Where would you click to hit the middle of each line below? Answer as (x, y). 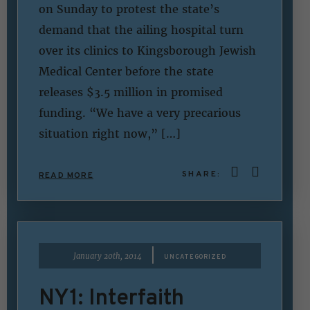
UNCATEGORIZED (195, 256)
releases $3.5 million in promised (131, 92)
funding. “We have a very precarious (140, 113)
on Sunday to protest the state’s (129, 9)
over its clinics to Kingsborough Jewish (147, 51)
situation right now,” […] (110, 134)
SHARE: (203, 174)
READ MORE (66, 175)
